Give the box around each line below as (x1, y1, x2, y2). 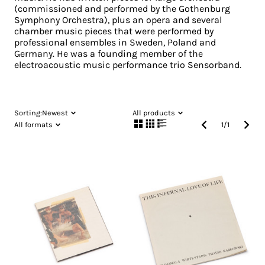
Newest (42, 108, 68, 118)
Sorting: (14, 108, 42, 118)
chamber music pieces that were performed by (14, 25, 214, 37)
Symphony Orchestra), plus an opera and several (14, 14, 222, 26)
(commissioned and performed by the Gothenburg (14, 3, 230, 15)
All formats (14, 120, 53, 130)
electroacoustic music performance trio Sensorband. (14, 59, 241, 71)
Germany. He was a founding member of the (14, 48, 203, 60)
